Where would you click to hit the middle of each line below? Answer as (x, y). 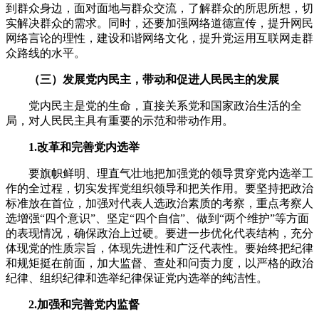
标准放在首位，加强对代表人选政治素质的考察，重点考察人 (159, 204)
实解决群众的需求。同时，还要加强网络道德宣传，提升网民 (159, 23)
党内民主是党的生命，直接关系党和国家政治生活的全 (154, 106)
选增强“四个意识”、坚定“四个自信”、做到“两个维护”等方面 (157, 219)
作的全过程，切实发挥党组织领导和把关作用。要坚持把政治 (159, 189)
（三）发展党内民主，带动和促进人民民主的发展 (154, 80)
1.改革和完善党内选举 (78, 147)
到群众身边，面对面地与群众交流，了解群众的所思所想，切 (159, 9)
